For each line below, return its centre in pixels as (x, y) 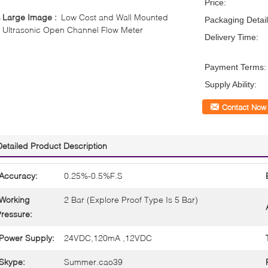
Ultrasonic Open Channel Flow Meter (73, 30)
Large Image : (32, 17)
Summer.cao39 (93, 262)
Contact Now (244, 107)
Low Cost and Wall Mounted (115, 17)
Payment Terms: (235, 67)
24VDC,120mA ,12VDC (108, 238)
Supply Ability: (231, 84)
